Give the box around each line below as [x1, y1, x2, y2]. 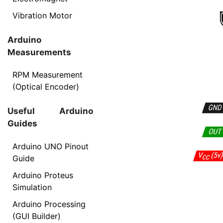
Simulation [12, 182, 52, 192]
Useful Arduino [7, 106, 93, 116]
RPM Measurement [12, 70, 83, 80]
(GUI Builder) [12, 211, 61, 221]
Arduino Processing [12, 199, 86, 209]
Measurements [7, 47, 71, 57]
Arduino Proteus [12, 170, 73, 180]
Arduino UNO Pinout [12, 141, 89, 151]
